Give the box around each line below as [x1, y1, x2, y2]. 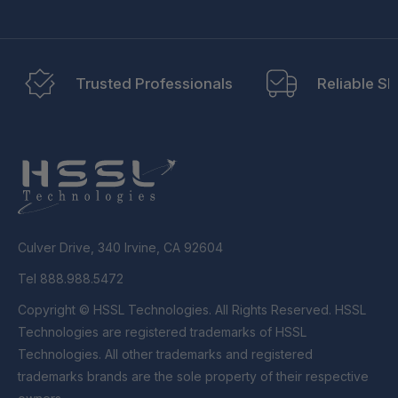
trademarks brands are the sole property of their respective [18, 368, 369, 384]
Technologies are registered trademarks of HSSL [18, 323, 306, 339]
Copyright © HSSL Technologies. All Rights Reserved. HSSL [18, 301, 93, 317]
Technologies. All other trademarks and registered [18, 346, 313, 362]
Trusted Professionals [76, 74, 233, 92]
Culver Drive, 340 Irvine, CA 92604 [18, 239, 223, 255]
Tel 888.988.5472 [18, 270, 123, 286]
